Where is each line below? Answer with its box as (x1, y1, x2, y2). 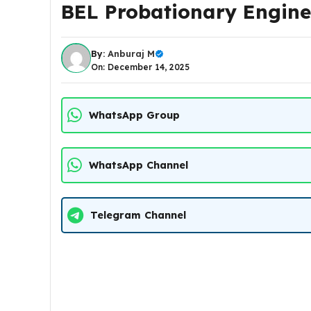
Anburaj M (108, 48, 155, 59)
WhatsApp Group (89, 108, 180, 121)
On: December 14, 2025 (91, 62, 190, 72)
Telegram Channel (90, 208, 186, 221)
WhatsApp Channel (89, 158, 188, 171)
